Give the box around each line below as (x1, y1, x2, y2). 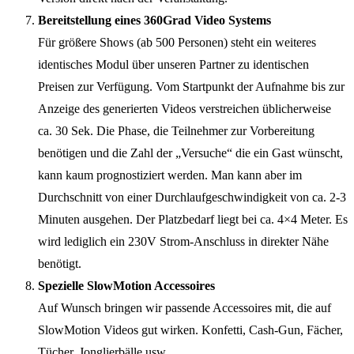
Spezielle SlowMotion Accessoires (38, 278, 215, 292)
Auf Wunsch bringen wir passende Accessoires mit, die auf (38, 300, 331, 314)
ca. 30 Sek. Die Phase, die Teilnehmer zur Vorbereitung (38, 123, 314, 137)
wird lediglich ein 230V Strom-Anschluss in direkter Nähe (38, 234, 329, 248)
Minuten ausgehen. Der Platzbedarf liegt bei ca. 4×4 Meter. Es (38, 212, 348, 226)
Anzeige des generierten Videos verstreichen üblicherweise (38, 101, 331, 115)
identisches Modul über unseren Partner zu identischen (38, 57, 309, 71)
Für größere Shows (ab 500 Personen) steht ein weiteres (38, 35, 316, 49)
